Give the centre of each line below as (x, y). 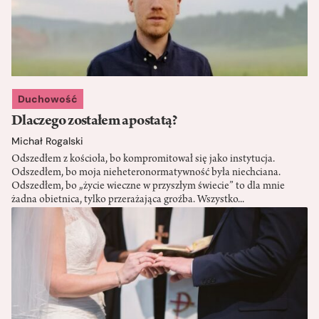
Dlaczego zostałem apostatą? (95, 121)
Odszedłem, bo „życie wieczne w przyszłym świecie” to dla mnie (148, 186)
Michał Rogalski (47, 141)
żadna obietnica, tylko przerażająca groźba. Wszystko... (128, 200)
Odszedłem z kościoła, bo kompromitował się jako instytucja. (143, 159)
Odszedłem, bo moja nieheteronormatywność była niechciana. (146, 173)
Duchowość (48, 99)
